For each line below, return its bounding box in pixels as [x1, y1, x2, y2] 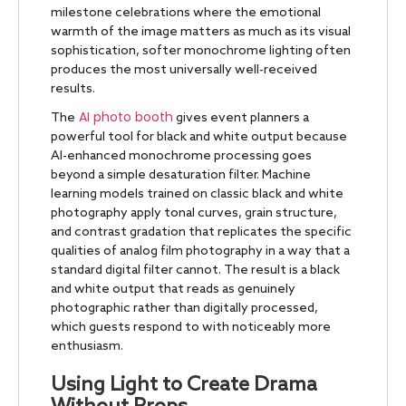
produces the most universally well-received [51, 62, 317, 78]
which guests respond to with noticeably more [51, 319, 331, 335]
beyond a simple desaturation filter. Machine [51, 167, 311, 183]
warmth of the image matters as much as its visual [51, 24, 351, 40]
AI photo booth [75, 107, 173, 126]
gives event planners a [173, 110, 309, 126]
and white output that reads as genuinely [51, 281, 295, 297]
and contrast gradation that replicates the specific [51, 224, 352, 240]
